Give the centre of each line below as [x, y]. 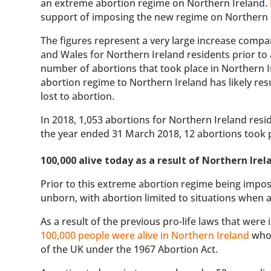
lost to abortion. [78, 96]
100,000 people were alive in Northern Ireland [145, 235]
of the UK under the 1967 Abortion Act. [129, 249]
